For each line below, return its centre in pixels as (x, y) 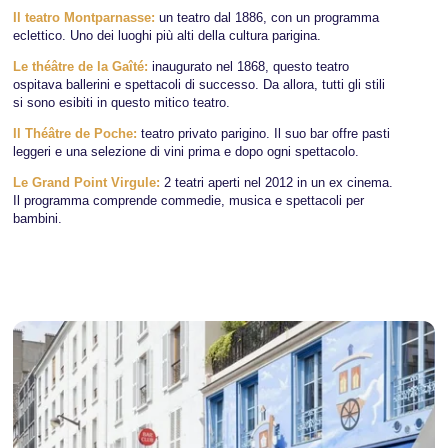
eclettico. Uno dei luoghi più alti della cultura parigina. (167, 35)
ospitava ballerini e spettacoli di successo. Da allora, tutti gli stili (199, 84)
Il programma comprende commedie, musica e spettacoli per (189, 201)
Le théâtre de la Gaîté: (83, 66)
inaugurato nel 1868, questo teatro (251, 66)
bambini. (40, 219)
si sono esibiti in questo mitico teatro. (124, 102)
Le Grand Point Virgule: (89, 183)
